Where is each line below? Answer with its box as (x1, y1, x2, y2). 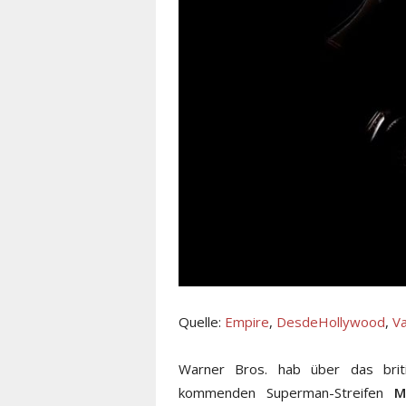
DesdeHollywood (276, 313, 385, 332)
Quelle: (179, 313, 225, 332)
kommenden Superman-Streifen (179, 383, 394, 402)
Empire (225, 313, 269, 332)
